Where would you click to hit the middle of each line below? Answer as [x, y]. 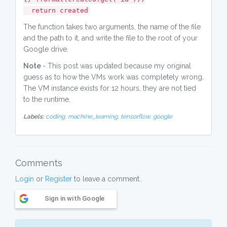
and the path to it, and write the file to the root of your [110, 38]
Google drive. [46, 49]
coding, [57, 117]
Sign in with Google [74, 198]
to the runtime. [47, 99]
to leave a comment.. [107, 179]
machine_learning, [94, 117]
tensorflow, [137, 117]
